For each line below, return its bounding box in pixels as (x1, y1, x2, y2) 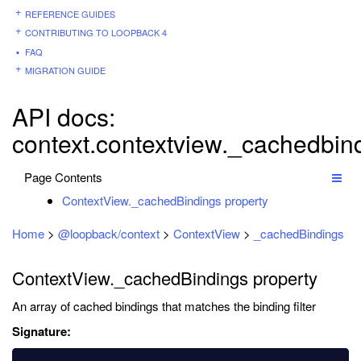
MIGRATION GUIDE (25, 64, 106, 77)
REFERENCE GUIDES (25, 6, 115, 20)
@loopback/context (58, 225, 160, 242)
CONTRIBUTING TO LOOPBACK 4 (25, 26, 167, 39)
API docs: (12, 99, 115, 134)
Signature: (12, 322, 71, 340)
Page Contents (24, 168, 102, 185)
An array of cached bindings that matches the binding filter (12, 297, 316, 314)
